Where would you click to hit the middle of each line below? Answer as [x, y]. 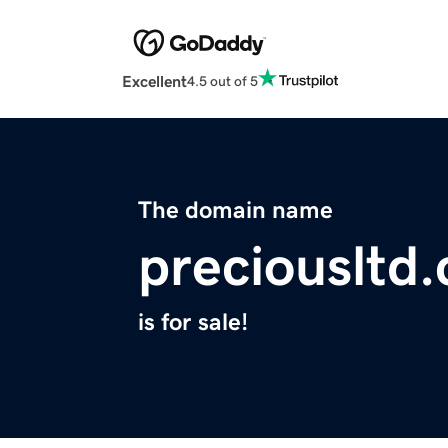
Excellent [154, 81]
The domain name [235, 210]
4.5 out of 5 [222, 80]
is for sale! [193, 322]
